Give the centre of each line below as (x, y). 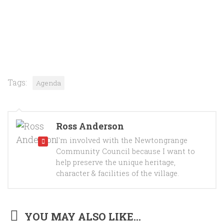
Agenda (48, 83)
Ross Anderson (90, 126)
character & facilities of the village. (117, 173)
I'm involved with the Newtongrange (122, 140)
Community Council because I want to (125, 151)
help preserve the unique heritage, (116, 162)
